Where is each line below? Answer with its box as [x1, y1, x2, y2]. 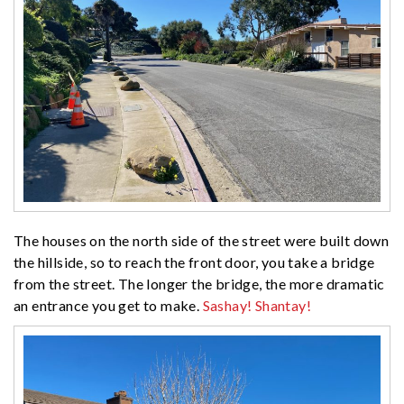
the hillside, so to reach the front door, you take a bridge [14, 252, 375, 271]
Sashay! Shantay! [202, 296, 312, 314]
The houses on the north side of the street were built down [14, 231, 390, 249]
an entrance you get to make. [14, 296, 203, 314]
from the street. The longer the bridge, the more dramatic [14, 274, 385, 292]
